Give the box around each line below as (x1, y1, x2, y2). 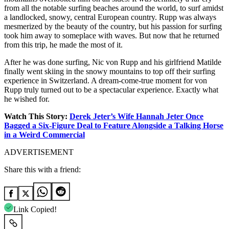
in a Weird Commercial (4, 130, 85, 140)
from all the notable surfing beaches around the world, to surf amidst (4, 4, 223, 13)
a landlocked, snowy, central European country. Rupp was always (4, 13, 216, 22)
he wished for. (4, 95, 50, 104)
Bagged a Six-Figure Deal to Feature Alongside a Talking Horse (4, 121, 223, 130)
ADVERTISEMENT (4, 148, 74, 157)
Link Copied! (13, 205, 57, 214)
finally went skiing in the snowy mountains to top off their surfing (4, 67, 215, 76)
